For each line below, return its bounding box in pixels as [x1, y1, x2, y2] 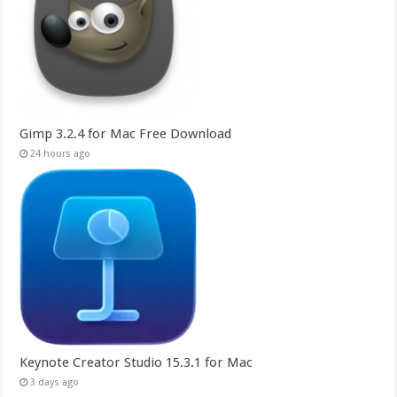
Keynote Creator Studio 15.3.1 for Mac [19, 354, 253, 371]
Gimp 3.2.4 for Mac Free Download [19, 126, 232, 143]
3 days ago [30, 377, 80, 389]
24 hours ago [30, 148, 91, 160]
